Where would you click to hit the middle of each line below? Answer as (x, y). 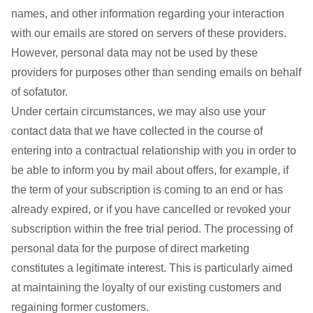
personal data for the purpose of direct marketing (130, 248)
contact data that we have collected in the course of (137, 131)
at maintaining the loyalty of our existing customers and (146, 287)
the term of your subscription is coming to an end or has (147, 190)
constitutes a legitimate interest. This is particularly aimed (152, 268)
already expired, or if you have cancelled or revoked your (151, 209)
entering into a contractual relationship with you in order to (154, 151)
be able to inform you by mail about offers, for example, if (150, 170)
